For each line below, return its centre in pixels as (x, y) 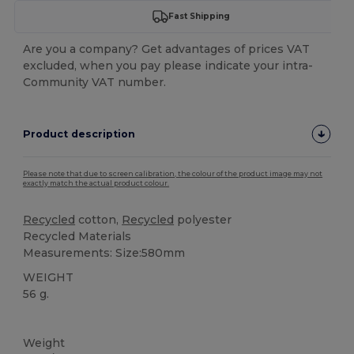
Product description (79, 134)
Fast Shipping (199, 17)
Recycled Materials (77, 236)
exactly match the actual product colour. (96, 183)
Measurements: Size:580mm (104, 252)
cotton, (99, 219)
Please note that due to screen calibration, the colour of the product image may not (173, 173)
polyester (203, 219)
